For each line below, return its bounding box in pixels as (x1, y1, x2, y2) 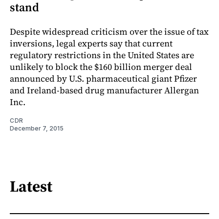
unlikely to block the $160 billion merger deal (10, 60, 192, 73)
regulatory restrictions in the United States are (10, 48, 194, 61)
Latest (10, 175, 52, 197)
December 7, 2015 (10, 124, 64, 132)
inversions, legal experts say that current (10, 37, 173, 49)
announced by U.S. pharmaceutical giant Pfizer (10, 72, 197, 85)
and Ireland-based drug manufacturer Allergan (10, 84, 199, 96)
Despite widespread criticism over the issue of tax (10, 25, 209, 38)
